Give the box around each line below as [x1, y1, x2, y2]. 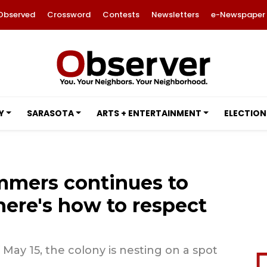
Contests [102, 9, 139, 20]
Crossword [46, 9, 91, 20]
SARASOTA [26, 107, 74, 119]
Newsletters [151, 9, 199, 20]
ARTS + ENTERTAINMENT [96, 107, 201, 119]
